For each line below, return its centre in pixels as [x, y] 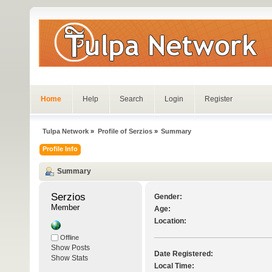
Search [131, 99]
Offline [69, 238]
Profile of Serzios [125, 131]
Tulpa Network [66, 131]
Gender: [168, 197]
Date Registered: [183, 254]
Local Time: [174, 266]
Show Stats [70, 258]
